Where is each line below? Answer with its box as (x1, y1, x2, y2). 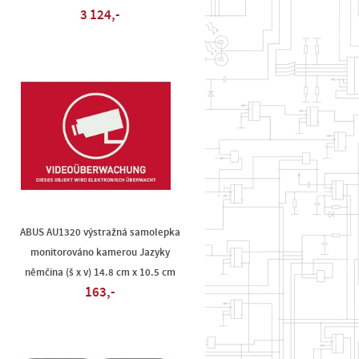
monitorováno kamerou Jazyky (30, 247, 170, 258)
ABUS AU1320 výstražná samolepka (19, 227, 180, 238)
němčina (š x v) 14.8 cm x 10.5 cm (24, 267, 175, 278)
